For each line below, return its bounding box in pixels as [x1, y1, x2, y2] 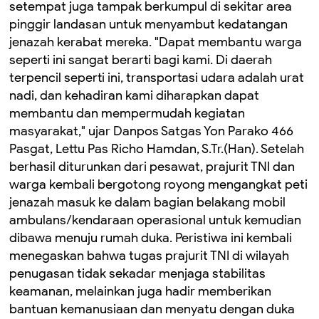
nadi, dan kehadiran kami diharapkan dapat [9, 88, 259, 103]
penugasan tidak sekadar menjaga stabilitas [9, 266, 266, 281]
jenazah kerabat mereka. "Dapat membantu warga [9, 34, 302, 50]
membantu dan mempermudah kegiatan [9, 105, 245, 121]
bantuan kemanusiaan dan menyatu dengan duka [9, 301, 295, 317]
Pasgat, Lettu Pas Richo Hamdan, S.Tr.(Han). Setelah [9, 141, 304, 157]
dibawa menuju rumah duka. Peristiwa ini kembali [9, 230, 292, 246]
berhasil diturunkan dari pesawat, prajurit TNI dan [9, 159, 295, 174]
